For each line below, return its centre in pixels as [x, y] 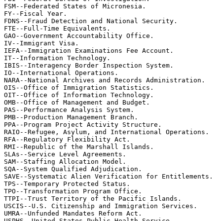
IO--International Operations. [61, 73]
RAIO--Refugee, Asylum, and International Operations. [107, 132]
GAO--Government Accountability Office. [79, 36]
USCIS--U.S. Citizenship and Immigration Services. [101, 206]
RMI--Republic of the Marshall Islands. [79, 147]
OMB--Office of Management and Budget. [77, 102]
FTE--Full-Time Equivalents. [57, 28]
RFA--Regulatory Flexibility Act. [67, 139]
